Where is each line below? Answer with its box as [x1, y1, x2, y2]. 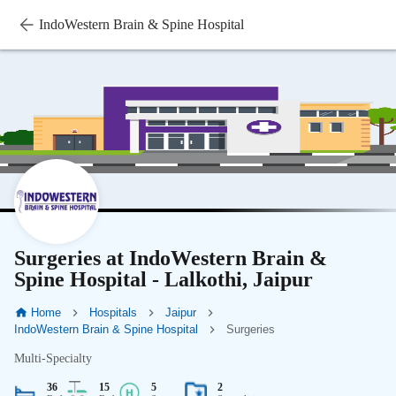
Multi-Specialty [14, 352, 92, 366]
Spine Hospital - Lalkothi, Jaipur [14, 268, 313, 291]
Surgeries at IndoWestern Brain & [14, 247, 327, 270]
